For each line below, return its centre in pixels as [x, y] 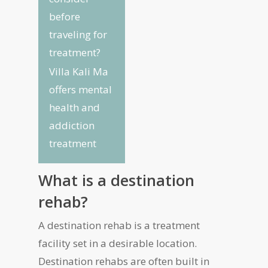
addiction [72, 125]
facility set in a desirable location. [118, 243]
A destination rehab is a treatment [119, 225]
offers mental [81, 89]
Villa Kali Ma [79, 71]
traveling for [78, 34]
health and [75, 107]
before [65, 16]
